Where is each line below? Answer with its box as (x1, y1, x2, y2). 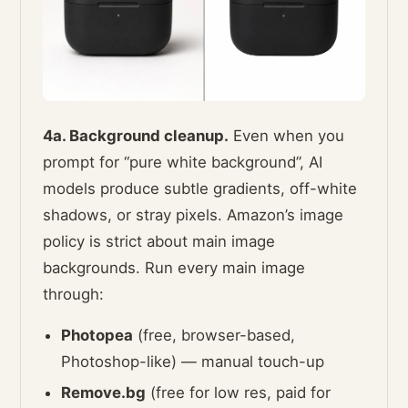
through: (43, 284, 105, 303)
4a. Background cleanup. (43, 126, 229, 145)
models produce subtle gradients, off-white (43, 178, 358, 198)
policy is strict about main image (43, 231, 276, 250)
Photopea (61, 325, 134, 344)
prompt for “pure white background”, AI (43, 152, 323, 171)
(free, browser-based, (133, 325, 296, 344)
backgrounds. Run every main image (43, 258, 306, 277)
